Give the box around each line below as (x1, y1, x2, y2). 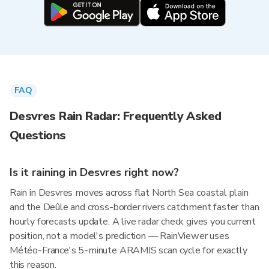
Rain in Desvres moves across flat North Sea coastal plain (10, 186, 249, 199)
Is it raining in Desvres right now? (10, 165, 179, 180)
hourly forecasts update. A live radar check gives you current (10, 215, 256, 228)
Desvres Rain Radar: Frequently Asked (10, 108, 222, 124)
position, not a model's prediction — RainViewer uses (10, 229, 229, 243)
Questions (10, 127, 66, 144)
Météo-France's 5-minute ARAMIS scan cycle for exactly (10, 244, 247, 257)
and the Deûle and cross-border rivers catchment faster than (10, 201, 259, 214)
